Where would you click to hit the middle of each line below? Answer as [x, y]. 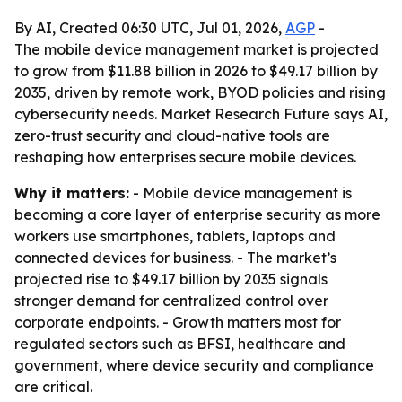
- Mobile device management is [240, 193]
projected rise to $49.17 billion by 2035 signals [171, 279]
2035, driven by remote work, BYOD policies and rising [200, 92]
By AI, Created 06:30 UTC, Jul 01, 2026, [150, 28]
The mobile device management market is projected [197, 49]
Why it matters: [72, 193]
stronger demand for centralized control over [171, 301]
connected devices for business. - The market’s [175, 258]
